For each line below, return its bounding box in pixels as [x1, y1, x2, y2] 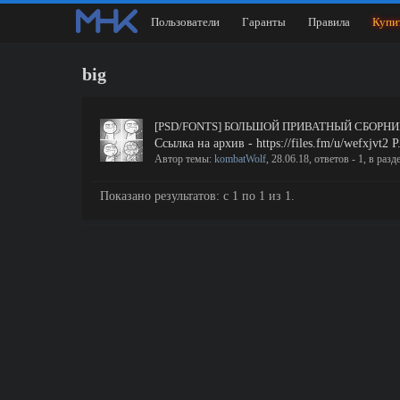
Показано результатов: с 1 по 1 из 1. [100, 189, 295, 203]
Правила [308, 15, 350, 29]
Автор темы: [154, 153, 214, 165]
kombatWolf [214, 153, 266, 165]
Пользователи [151, 15, 220, 29]
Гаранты [242, 15, 286, 29]
